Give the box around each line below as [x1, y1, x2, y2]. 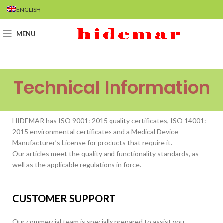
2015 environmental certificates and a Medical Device [12, 127, 178, 136]
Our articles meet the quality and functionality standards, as [12, 149, 199, 158]
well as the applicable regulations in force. [12, 160, 141, 169]
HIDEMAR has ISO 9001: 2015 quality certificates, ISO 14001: [12, 116, 206, 125]
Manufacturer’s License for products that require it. [12, 138, 172, 147]
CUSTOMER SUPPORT [12, 192, 115, 204]
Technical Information [13, 75, 210, 100]
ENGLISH [16, 5, 41, 13]
